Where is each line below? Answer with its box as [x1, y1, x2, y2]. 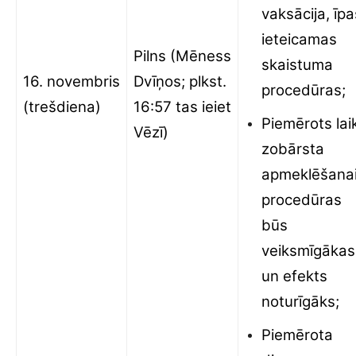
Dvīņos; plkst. [133, 72, 226, 91]
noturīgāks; [261, 292, 339, 311]
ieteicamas [261, 30, 337, 48]
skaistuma [261, 56, 333, 74]
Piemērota [261, 326, 333, 344]
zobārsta [261, 140, 324, 158]
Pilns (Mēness [133, 47, 231, 65]
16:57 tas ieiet [133, 98, 231, 116]
